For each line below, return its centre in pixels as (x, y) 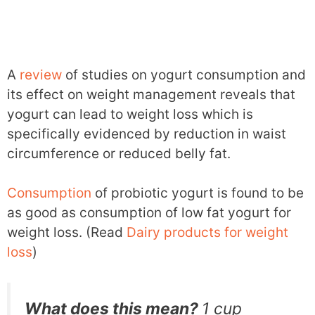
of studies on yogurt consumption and (184, 75)
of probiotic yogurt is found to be (198, 193)
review (41, 75)
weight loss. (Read (67, 233)
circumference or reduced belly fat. (119, 153)
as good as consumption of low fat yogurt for (149, 213)
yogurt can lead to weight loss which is (130, 114)
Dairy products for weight (207, 233)
